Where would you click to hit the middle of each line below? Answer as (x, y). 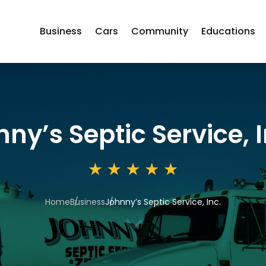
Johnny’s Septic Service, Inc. (163, 202)
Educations (228, 31)
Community (159, 31)
